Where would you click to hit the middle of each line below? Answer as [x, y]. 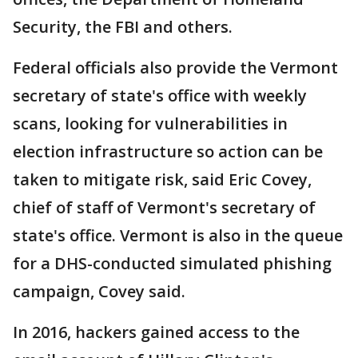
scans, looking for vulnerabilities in [150, 124]
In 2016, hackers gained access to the [156, 332]
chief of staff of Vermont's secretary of [164, 208]
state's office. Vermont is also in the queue [178, 236]
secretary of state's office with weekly [160, 96]
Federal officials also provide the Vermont [175, 68]
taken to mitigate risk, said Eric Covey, [162, 180]
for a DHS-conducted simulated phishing [172, 264]
